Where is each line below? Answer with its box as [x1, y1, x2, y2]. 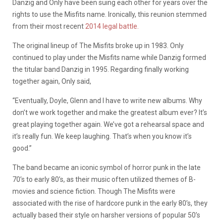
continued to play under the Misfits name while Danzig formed [12, 53, 206, 61]
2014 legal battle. [85, 22, 140, 30]
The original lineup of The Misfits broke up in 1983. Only [12, 41, 184, 50]
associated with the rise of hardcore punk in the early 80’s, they [12, 199, 208, 207]
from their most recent [12, 22, 85, 30]
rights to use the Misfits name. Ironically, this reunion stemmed [12, 10, 207, 18]
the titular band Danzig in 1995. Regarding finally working [12, 65, 189, 73]
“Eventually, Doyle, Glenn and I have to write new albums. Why [12, 96, 202, 105]
